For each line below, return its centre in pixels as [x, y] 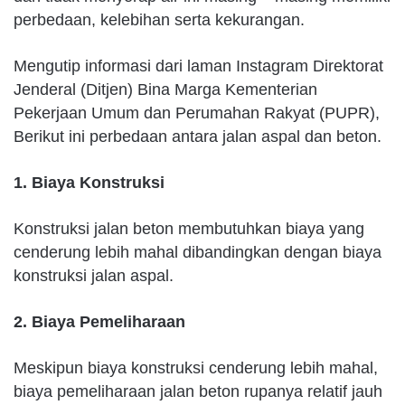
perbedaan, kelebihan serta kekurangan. [159, 20]
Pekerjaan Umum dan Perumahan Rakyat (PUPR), [197, 113]
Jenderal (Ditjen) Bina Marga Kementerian [165, 90]
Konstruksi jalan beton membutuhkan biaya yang [189, 229]
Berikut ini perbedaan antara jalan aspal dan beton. [198, 137]
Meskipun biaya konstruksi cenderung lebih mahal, [196, 368]
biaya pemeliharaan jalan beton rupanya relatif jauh [198, 392]
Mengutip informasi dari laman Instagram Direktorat [198, 66]
